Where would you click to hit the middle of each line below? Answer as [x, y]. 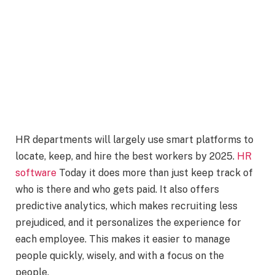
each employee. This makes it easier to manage [123, 239]
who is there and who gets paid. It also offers [117, 190]
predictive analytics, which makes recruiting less [126, 206]
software [36, 173]
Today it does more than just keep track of [155, 173]
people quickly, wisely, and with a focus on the [120, 256]
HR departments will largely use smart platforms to [134, 140]
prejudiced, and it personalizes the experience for [128, 223]
